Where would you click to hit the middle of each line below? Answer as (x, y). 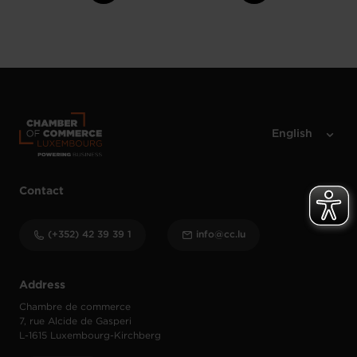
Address (42, 285)
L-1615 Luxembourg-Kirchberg (90, 335)
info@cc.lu (221, 234)
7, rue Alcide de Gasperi (75, 321)
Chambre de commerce (75, 307)
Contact (41, 191)
